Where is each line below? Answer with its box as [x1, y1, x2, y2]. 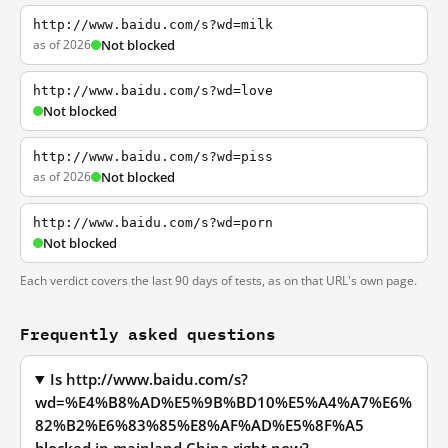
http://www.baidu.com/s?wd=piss [33, 149, 273, 164]
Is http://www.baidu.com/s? [50, 370, 249, 389]
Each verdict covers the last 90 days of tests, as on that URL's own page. [20, 272, 417, 289]
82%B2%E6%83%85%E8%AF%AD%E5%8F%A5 [35, 416, 364, 435]
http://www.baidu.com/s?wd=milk [33, 17, 273, 32]
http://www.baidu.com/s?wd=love [33, 83, 273, 98]
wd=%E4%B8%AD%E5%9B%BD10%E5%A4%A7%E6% [35, 393, 412, 412]
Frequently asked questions [20, 320, 276, 347]
